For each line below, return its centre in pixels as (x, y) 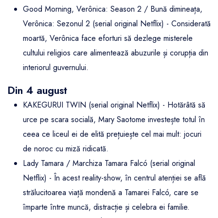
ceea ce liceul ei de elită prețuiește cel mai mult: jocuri (112, 134)
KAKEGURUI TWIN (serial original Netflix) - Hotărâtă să (114, 105)
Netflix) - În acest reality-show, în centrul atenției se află (114, 178)
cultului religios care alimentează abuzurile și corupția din (116, 53)
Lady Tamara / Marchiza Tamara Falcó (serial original (109, 163)
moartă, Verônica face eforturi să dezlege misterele (108, 38)
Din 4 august (37, 91)
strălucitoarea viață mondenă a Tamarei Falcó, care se (111, 193)
